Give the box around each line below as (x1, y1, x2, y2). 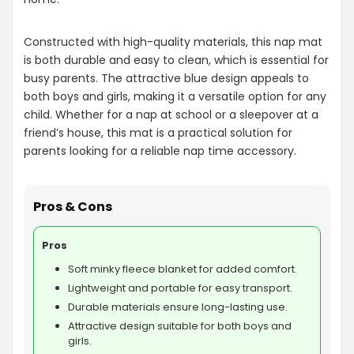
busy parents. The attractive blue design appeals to (24, 70, 309, 86)
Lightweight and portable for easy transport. (68, 280, 292, 296)
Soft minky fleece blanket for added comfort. (68, 261, 297, 277)
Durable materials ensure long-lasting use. (68, 299, 288, 314)
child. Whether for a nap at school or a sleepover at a (24, 106, 318, 122)
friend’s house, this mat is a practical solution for (24, 124, 292, 141)
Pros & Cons (33, 197, 112, 216)
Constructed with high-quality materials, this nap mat (24, 33, 322, 50)
